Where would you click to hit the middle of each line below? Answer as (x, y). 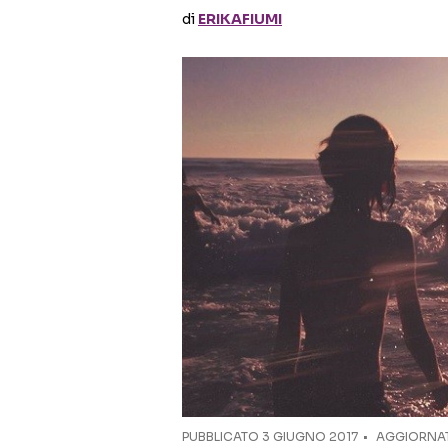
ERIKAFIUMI (240, 19)
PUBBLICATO (222, 437)
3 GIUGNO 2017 (310, 437)
